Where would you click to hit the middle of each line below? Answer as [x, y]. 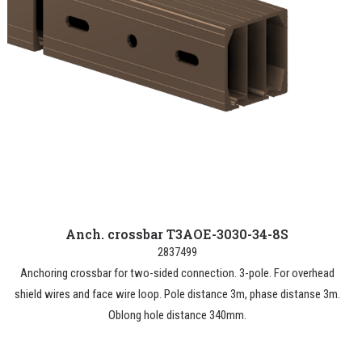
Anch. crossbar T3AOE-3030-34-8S [177, 234]
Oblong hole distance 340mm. [177, 315]
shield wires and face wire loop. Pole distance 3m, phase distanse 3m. [177, 294]
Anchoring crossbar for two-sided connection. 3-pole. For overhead [177, 273]
